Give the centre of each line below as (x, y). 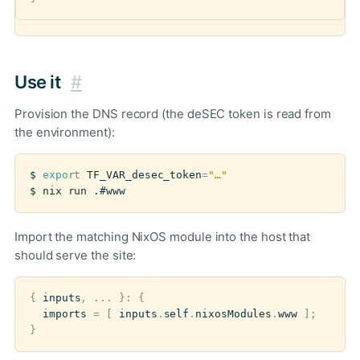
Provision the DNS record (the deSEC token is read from (173, 113)
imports (65, 314)
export (61, 174)
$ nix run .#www (78, 190)
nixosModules (234, 314)
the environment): (65, 132)
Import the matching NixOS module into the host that (163, 237)
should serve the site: (76, 256)
